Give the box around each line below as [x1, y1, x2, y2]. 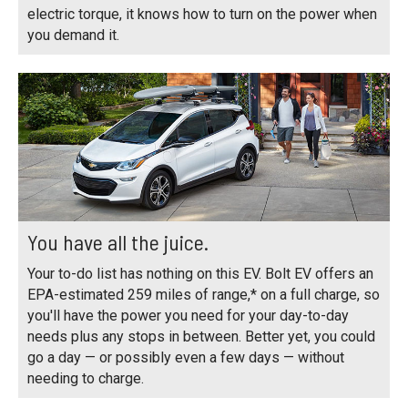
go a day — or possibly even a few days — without [27, 349, 344, 367]
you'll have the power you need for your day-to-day [27, 307, 349, 325]
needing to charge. [27, 370, 144, 388]
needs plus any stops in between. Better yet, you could [27, 328, 375, 346]
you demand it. [27, 26, 119, 45]
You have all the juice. [27, 229, 209, 256]
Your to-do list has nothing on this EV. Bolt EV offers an [27, 265, 373, 283]
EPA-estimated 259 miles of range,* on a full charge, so [27, 286, 380, 304]
